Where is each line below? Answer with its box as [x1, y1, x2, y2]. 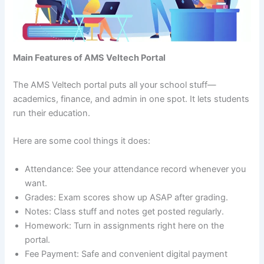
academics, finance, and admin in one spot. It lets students [13, 93, 250, 104]
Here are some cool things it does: [13, 136, 151, 147]
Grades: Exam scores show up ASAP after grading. [25, 192, 229, 203]
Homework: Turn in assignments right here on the [25, 220, 225, 231]
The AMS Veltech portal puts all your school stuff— [13, 79, 217, 90]
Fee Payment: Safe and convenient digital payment [25, 248, 228, 259]
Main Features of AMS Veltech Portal [13, 52, 166, 63]
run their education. [13, 107, 91, 118]
